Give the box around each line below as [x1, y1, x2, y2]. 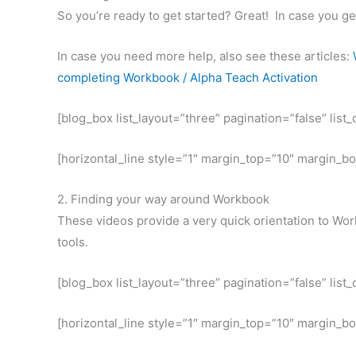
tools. [57, 234, 88, 250]
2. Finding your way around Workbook [57, 191, 269, 207]
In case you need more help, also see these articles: [57, 48, 353, 64]
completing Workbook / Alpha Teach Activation [57, 69, 318, 85]
